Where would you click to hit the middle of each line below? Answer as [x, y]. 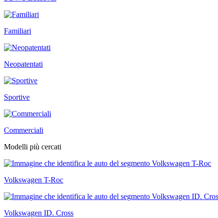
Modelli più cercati [33, 147]
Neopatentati [23, 64]
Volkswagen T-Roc [34, 180]
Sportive [17, 97]
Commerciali [24, 130]
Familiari [18, 31]
